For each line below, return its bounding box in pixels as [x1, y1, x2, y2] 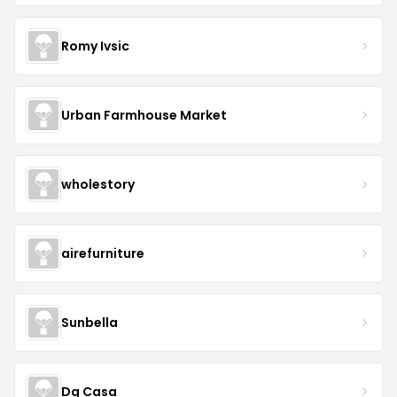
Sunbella [61, 313, 118, 331]
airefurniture [61, 244, 144, 262]
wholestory [61, 175, 135, 193]
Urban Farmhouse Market [61, 105, 227, 124]
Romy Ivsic [61, 36, 129, 55]
